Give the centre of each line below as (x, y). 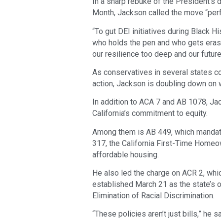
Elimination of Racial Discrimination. (153, 196)
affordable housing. (126, 154)
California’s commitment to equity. (150, 113)
